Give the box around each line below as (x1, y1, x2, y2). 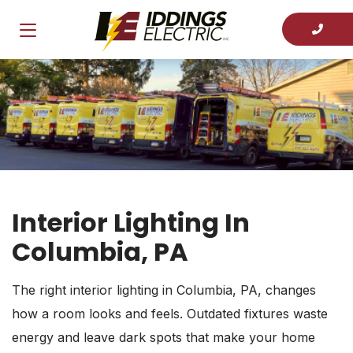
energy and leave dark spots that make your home (12, 329, 315, 345)
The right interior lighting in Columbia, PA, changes (12, 281, 316, 298)
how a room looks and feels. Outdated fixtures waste (12, 305, 328, 321)
